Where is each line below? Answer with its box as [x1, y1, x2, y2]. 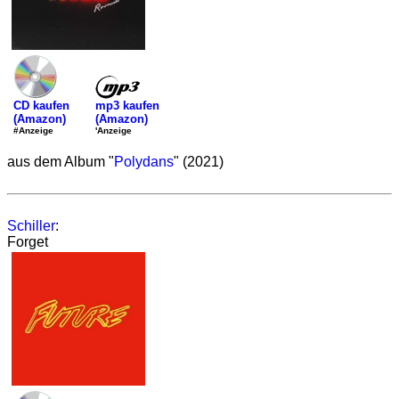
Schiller [7, 218, 55, 233]
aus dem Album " [7, 154, 114, 169]
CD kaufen [13, 99, 69, 112]
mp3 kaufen [95, 98, 159, 112]
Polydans [114, 154, 174, 169]
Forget [7, 234, 48, 249]
